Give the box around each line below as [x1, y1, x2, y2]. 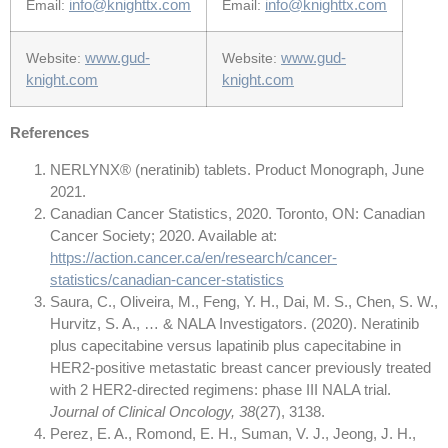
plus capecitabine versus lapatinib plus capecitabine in [50, 337, 401, 355]
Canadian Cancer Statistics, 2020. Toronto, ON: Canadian [50, 205, 425, 223]
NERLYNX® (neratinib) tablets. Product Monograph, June [50, 161, 424, 179]
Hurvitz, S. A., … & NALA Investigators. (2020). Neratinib [50, 315, 419, 333]
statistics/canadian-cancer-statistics [50, 271, 284, 289]
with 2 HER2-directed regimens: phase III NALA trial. [50, 381, 391, 399]
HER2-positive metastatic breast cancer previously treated [50, 359, 431, 377]
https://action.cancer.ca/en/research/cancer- [50, 249, 337, 267]
